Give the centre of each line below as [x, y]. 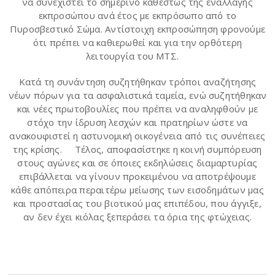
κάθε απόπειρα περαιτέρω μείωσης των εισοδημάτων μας [137, 189]
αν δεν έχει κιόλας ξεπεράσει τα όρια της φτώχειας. [137, 216]
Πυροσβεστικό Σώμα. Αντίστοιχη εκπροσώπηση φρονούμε [137, 29]
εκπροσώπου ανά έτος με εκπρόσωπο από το [137, 15]
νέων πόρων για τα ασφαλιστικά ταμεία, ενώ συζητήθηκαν [137, 95]
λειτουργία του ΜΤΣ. [137, 56]
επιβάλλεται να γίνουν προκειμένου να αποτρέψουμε [137, 176]
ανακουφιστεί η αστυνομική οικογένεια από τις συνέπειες [137, 135]
